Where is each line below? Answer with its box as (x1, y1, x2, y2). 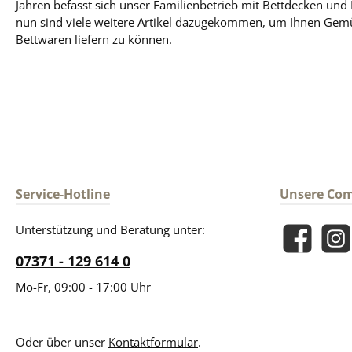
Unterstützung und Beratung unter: (16, 222, 205, 238)
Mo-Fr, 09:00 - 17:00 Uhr (16, 279, 151, 295)
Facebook (279, 238, 331, 255)
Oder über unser (16, 334, 108, 350)
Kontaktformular (108, 334, 198, 350)
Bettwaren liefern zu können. (16, 31, 172, 48)
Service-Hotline (16, 185, 110, 203)
